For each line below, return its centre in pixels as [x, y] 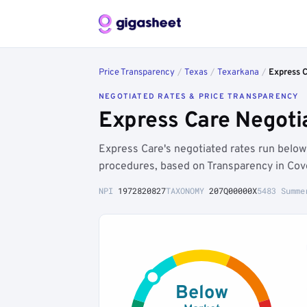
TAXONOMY [187, 191]
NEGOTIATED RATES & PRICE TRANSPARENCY [199, 97]
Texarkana [238, 73]
